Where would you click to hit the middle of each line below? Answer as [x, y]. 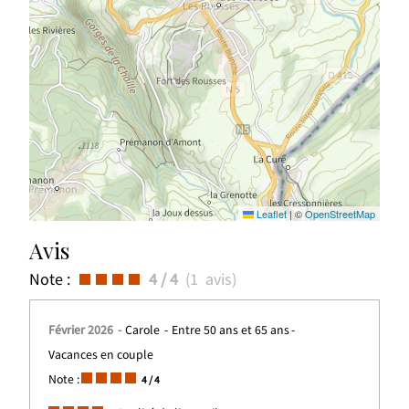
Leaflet [270, 214]
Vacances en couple [101, 356]
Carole [144, 331]
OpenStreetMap [340, 214]
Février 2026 [83, 331]
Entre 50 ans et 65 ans [231, 331]
